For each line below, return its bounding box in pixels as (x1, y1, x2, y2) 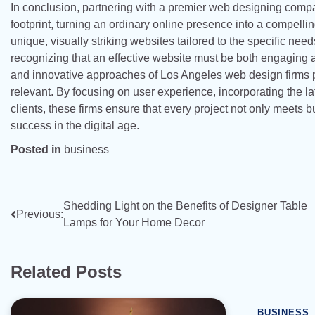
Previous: (16, 207, 63, 220)
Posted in (11, 143, 64, 155)
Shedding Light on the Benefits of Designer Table (63, 199, 307, 212)
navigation (10, 224, 95, 244)
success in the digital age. (11, 119, 139, 131)
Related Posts (11, 262, 122, 281)
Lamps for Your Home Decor (63, 216, 205, 229)
